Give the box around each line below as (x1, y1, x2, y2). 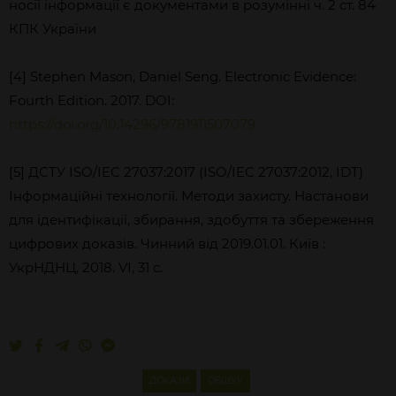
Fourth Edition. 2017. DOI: (9, 92, 174, 109)
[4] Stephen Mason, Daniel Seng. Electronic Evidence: (9, 68, 356, 85)
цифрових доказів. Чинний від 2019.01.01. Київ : (9, 235, 325, 252)
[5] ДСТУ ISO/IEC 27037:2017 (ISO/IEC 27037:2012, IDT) (9, 164, 363, 180)
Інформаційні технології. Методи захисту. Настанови (9, 187, 369, 204)
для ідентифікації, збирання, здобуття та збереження (9, 211, 374, 228)
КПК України (9, 20, 96, 37)
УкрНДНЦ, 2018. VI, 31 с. (9, 259, 163, 276)
